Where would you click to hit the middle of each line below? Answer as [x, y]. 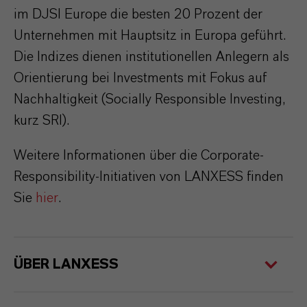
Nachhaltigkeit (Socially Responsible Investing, [150, 99]
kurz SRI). [41, 121]
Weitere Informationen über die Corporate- [139, 156]
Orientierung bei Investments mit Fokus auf [140, 78]
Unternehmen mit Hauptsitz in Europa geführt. [150, 36]
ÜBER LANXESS [66, 265]
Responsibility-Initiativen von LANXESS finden [149, 177]
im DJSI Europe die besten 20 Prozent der [138, 14]
